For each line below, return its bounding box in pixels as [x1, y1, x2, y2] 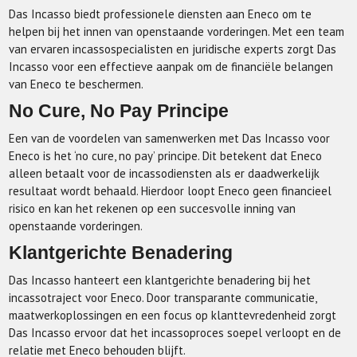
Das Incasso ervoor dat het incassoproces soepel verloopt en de [9, 325, 342, 340]
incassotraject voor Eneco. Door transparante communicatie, [9, 290, 317, 305]
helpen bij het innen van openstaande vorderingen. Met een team [9, 24, 345, 39]
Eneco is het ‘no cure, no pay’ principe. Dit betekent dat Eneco [9, 148, 323, 163]
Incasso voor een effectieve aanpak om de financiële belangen [9, 59, 334, 74]
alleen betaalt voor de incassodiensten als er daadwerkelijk [9, 166, 320, 181]
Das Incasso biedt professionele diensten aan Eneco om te [9, 6, 312, 22]
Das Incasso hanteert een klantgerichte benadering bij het [9, 273, 312, 288]
